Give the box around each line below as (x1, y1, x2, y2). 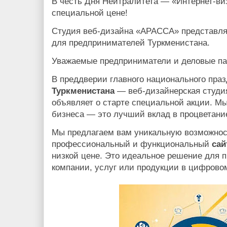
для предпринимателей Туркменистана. (52, 37, 210, 48)
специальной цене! (52, 8, 128, 18)
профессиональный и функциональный (52, 139, 212, 149)
